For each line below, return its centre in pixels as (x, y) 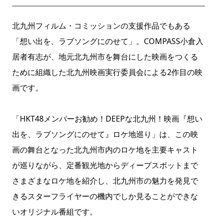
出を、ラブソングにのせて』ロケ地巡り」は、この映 (105, 134)
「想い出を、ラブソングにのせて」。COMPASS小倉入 (108, 41)
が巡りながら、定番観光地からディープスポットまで (105, 165)
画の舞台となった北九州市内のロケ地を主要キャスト (105, 150)
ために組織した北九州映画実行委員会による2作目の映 (107, 72)
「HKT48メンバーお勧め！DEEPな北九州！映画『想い (107, 119)
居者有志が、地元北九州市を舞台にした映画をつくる (105, 57)
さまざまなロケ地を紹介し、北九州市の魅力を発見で (105, 181)
